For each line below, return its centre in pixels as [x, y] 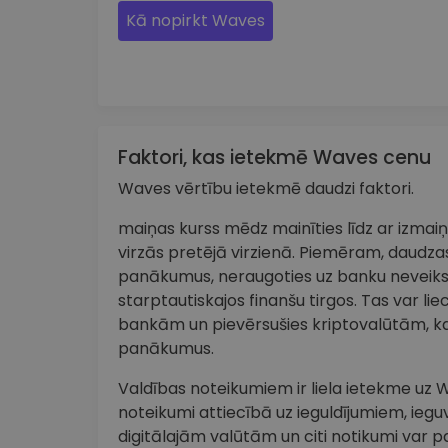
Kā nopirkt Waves [195, 20]
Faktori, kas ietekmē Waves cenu [274, 158]
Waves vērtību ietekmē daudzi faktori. [266, 189]
